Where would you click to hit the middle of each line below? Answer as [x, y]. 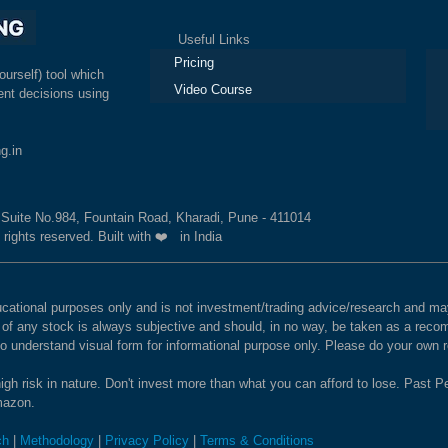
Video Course [212, 89]
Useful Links [199, 39]
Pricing [193, 62]
